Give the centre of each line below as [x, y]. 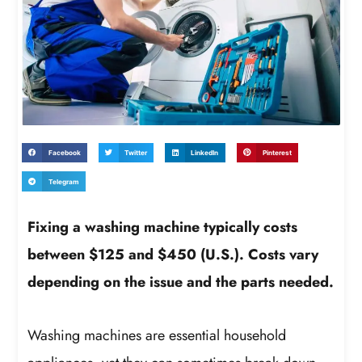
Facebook [64, 152]
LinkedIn [205, 152]
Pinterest [277, 152]
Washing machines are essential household [157, 335]
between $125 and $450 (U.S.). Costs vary [173, 255]
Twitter [136, 152]
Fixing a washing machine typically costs [163, 227]
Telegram [63, 181]
